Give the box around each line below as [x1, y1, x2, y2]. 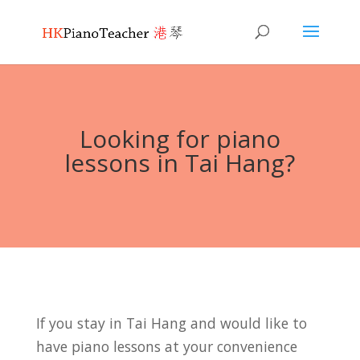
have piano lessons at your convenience [35, 337, 297, 356]
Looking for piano [79, 122, 280, 155]
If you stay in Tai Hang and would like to [35, 313, 307, 333]
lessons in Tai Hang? [64, 146, 296, 179]
